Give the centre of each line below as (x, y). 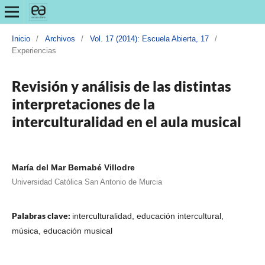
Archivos (60, 38)
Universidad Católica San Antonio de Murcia (87, 182)
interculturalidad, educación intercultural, (148, 216)
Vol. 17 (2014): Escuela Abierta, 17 (149, 38)
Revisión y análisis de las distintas (121, 86)
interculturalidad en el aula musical (126, 121)
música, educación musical (62, 230)
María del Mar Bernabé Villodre (73, 167)
